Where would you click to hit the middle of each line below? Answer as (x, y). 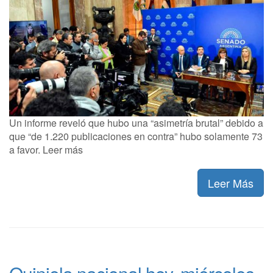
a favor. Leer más (46, 149)
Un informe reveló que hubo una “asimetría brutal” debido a (136, 122)
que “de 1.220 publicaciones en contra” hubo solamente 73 (136, 136)
